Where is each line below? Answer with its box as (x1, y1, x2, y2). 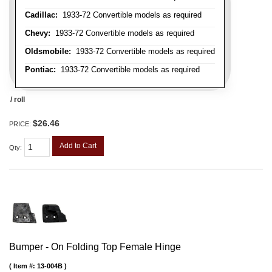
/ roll (10, 95, 25, 104)
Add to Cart (59, 141, 97, 150)
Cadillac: (25, 10, 58, 19)
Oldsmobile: (25, 46, 71, 56)
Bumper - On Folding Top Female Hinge (9, 241, 181, 252)
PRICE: (9, 120, 33, 127)
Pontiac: (25, 64, 56, 74)
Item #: (13, 262, 37, 270)
